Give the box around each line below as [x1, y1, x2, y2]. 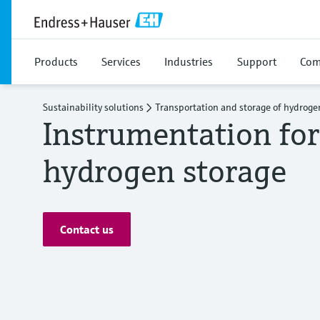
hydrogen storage [43, 151, 286, 191]
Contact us [60, 222, 114, 236]
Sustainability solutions [43, 101, 144, 114]
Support [237, 54, 276, 69]
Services [101, 54, 141, 69]
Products [34, 54, 78, 69]
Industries [164, 54, 213, 69]
